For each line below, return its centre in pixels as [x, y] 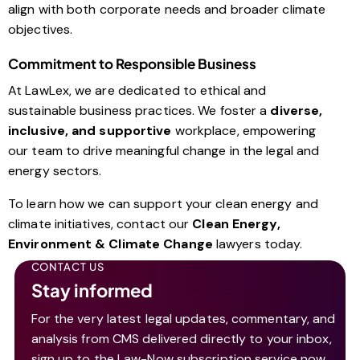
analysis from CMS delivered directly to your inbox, [181, 339]
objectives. [41, 30]
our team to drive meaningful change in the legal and [164, 151]
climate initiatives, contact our [100, 224]
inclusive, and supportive [90, 131]
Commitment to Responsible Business [132, 64]
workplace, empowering [243, 131]
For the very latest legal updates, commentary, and [183, 319]
